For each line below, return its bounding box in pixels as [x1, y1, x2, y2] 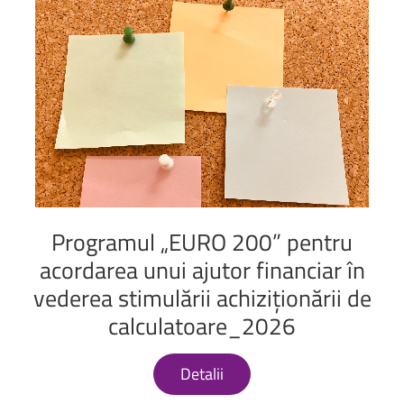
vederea [32, 280, 113, 316]
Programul [51, 224, 155, 260]
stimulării [117, 280, 211, 316]
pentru [287, 224, 353, 260]
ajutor [191, 252, 251, 288]
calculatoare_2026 [108, 308, 296, 344]
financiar [255, 252, 342, 288]
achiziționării [216, 280, 342, 316]
